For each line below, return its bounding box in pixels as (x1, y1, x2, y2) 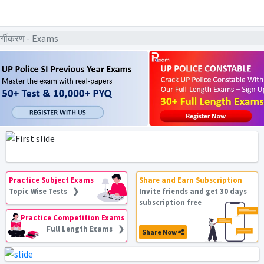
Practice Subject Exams (9, 175, 94, 184)
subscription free (139, 197, 202, 207)
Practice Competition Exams (21, 213, 125, 222)
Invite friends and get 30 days (139, 186, 247, 196)
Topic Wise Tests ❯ (9, 186, 80, 196)
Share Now (142, 227, 179, 236)
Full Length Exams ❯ (47, 224, 125, 233)
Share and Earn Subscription (139, 175, 243, 184)
